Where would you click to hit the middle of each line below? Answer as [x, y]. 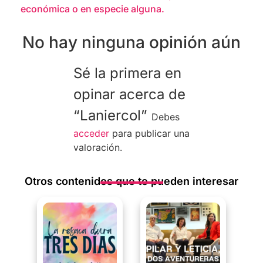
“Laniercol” [112, 116]
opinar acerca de [129, 95]
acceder [91, 134]
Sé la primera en [127, 73]
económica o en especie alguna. [92, 9]
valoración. [97, 148]
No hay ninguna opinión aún [131, 42]
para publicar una [149, 134]
